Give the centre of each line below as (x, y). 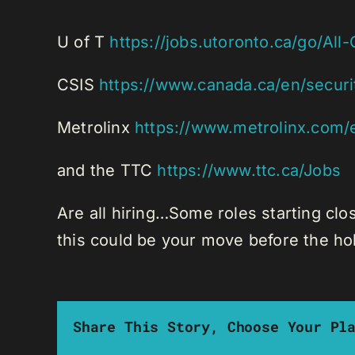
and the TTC (107, 171)
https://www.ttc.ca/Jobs (249, 171)
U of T (84, 42)
